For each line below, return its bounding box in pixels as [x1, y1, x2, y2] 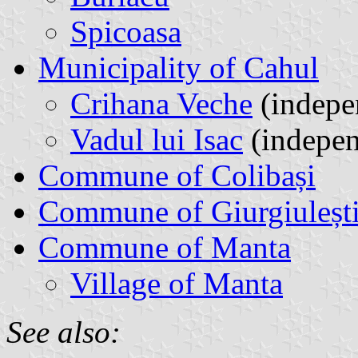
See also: [6, 314, 121, 349]
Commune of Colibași [38, 157, 316, 193]
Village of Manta [70, 265, 283, 300]
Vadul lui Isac [70, 121, 243, 157]
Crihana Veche [70, 86, 253, 121]
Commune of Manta [38, 229, 291, 265]
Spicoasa [70, 14, 181, 49]
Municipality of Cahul [38, 50, 319, 85]
